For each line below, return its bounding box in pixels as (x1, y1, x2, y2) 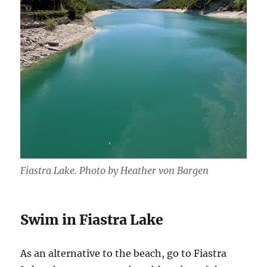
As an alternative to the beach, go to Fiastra (20, 247, 227, 260)
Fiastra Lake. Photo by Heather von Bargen (20, 164, 209, 177)
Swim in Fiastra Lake (20, 211, 164, 229)
